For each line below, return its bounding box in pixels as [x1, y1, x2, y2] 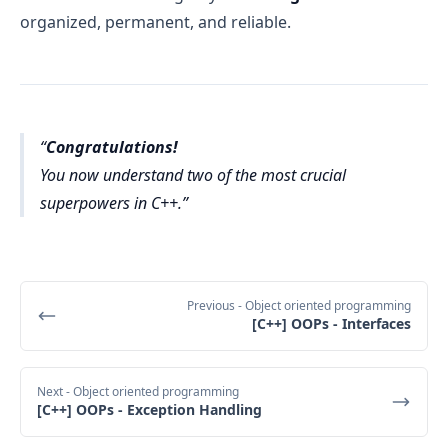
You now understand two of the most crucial [40, 164, 346, 187]
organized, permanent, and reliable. [20, 11, 291, 34]
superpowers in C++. [40, 192, 182, 215]
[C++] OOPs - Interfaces [252, 314, 411, 334]
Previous [187, 297, 238, 315]
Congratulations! [46, 136, 178, 159]
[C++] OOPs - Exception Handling [37, 400, 262, 420]
